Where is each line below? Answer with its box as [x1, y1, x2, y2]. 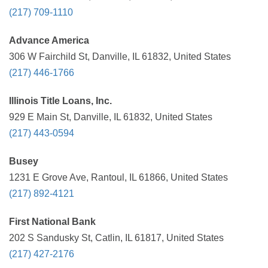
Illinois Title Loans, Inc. [9, 96, 112, 106]
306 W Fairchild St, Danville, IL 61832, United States [9, 51, 231, 62]
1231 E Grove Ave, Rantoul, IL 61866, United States [9, 172, 228, 182]
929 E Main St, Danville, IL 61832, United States [9, 112, 212, 122]
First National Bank [9, 217, 96, 227]
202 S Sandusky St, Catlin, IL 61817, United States [9, 233, 224, 243]
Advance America [9, 35, 89, 45]
